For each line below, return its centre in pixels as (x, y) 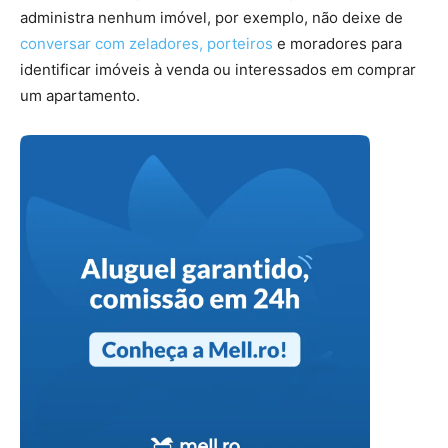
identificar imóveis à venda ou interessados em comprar (218, 69)
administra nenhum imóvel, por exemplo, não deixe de (211, 17)
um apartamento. (80, 95)
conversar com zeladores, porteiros (146, 43)
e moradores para (337, 43)
